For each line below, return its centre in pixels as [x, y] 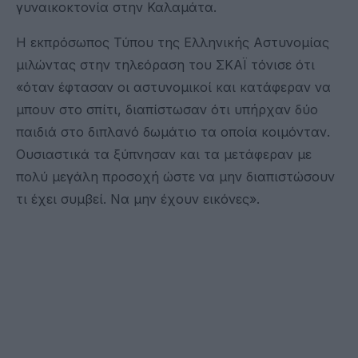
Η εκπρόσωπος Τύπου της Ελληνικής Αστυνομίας [173, 42]
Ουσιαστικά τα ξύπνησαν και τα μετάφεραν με [164, 154]
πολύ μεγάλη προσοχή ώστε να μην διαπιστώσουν [175, 176]
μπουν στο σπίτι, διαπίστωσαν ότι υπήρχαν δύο [167, 109]
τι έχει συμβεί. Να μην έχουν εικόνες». [138, 199]
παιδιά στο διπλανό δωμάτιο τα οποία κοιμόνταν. [173, 131]
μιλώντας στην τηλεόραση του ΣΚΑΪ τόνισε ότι [165, 64]
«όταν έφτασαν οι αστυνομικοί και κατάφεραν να [173, 87]
